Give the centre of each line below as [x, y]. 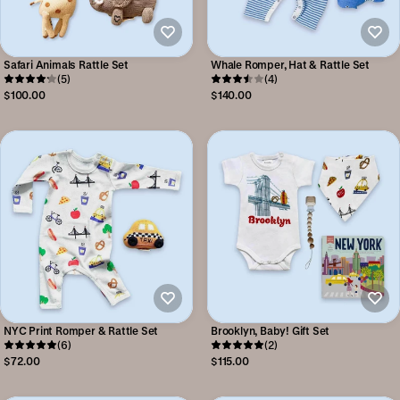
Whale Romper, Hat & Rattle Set [290, 64]
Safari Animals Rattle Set [66, 64]
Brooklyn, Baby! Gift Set [271, 330]
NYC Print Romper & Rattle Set [81, 330]
